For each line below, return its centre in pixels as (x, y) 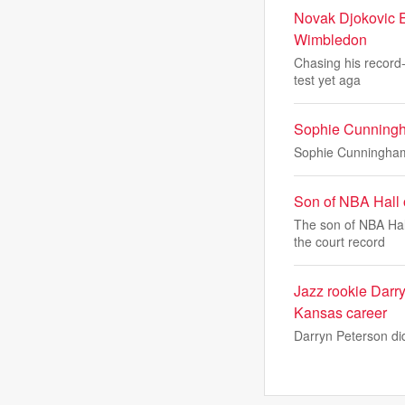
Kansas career (340, 312)
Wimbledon (330, 39)
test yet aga (327, 80)
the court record (339, 241)
